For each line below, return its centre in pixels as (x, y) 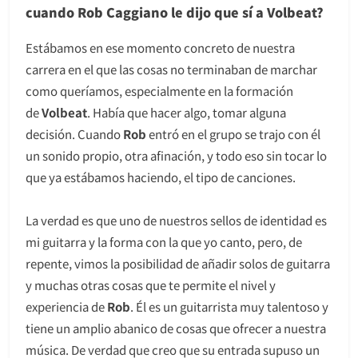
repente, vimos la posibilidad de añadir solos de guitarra (178, 263)
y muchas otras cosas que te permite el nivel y (151, 284)
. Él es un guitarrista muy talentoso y (229, 306)
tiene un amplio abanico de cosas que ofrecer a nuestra (176, 328)
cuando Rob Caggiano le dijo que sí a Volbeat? (175, 12)
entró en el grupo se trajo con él (233, 133)
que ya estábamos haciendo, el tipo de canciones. (161, 177)
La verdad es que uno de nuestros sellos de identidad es (176, 220)
